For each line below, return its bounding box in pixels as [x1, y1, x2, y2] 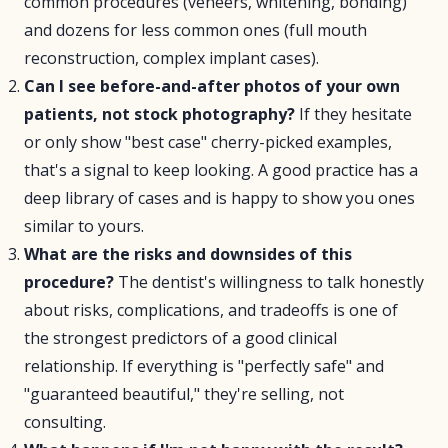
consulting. [24, 411, 106, 433]
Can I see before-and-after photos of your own [24, 75, 400, 97]
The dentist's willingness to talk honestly [114, 271, 424, 293]
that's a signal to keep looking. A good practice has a [24, 159, 418, 181]
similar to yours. [24, 215, 144, 237]
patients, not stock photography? [24, 103, 295, 125]
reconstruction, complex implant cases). [24, 47, 319, 69]
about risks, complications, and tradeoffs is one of [24, 299, 398, 321]
